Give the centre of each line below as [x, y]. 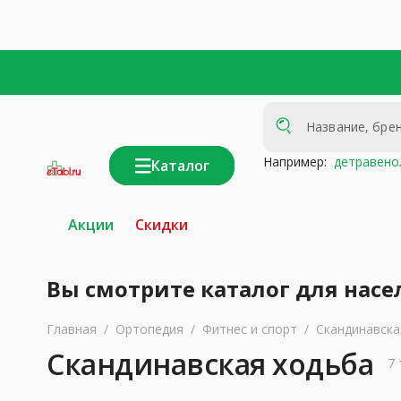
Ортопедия [149, 329]
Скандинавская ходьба [210, 364]
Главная [72, 329]
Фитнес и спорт [250, 329]
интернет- [64, 189]
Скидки [162, 225]
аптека [54, 197]
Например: [295, 162]
